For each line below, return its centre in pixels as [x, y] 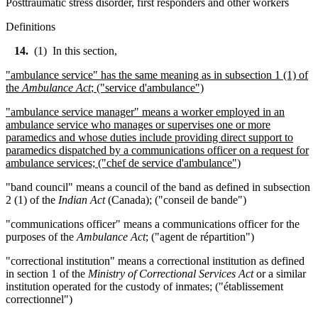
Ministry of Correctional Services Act [171, 273]
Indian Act [82, 199]
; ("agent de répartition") [200, 236]
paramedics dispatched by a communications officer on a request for [157, 150]
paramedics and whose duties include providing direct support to [149, 137]
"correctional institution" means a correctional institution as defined [155, 261]
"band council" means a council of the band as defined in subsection [158, 187]
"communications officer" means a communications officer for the [153, 224]
